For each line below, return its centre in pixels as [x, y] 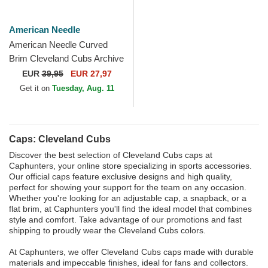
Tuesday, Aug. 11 [83, 88]
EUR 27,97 [90, 74]
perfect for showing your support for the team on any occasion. [128, 187]
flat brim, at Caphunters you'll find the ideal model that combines [130, 209]
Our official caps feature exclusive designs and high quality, [121, 176]
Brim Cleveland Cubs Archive [66, 58]
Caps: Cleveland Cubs [60, 139]
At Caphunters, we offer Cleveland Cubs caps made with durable [131, 252]
